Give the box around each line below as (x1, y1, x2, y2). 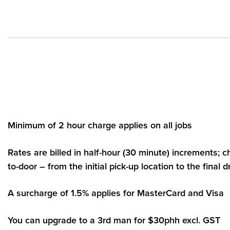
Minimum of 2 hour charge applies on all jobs (8, 119, 192, 131)
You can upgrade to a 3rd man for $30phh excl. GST (8, 214, 220, 226)
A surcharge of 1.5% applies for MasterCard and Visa (8, 187, 224, 199)
